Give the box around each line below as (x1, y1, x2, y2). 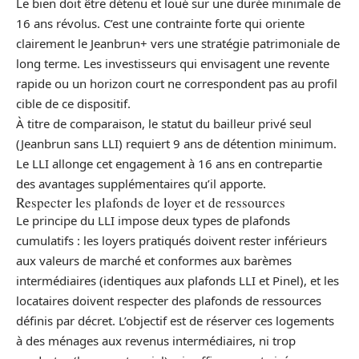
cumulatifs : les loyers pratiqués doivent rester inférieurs (16, 232, 327, 248)
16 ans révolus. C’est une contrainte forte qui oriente (16, 14, 305, 31)
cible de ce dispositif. (16, 95, 131, 111)
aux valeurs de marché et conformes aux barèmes (16, 252, 292, 268)
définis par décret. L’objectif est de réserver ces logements (16, 312, 334, 329)
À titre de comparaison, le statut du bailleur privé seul (16, 115, 312, 131)
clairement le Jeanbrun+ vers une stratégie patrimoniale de (16, 34, 340, 51)
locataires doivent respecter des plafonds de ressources (16, 292, 321, 309)
